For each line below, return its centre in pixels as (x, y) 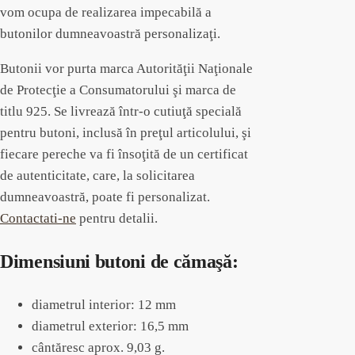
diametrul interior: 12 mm (104, 305)
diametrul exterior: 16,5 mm (110, 326)
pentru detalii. (117, 219)
